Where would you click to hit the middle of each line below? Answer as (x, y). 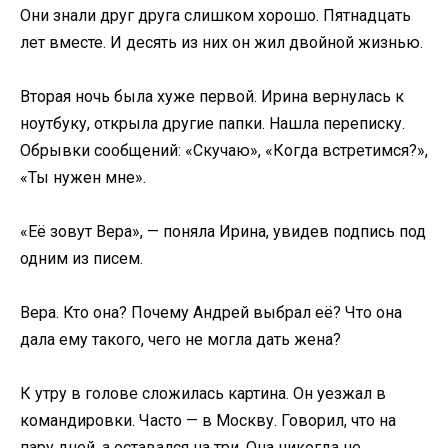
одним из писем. (81, 259)
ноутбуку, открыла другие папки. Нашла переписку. (212, 123)
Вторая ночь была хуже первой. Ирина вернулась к (212, 96)
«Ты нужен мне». (83, 177)
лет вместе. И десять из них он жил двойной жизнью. (221, 42)
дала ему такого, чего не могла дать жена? (180, 340)
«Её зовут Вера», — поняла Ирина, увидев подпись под (223, 232)
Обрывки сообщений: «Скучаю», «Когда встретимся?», (224, 150)
